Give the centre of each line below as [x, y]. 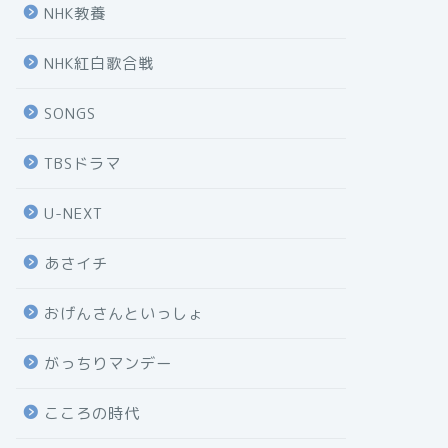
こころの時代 [91, 413]
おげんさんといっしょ [123, 313]
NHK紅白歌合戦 [98, 63]
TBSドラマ [82, 163]
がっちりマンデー [107, 363]
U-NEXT [73, 213]
